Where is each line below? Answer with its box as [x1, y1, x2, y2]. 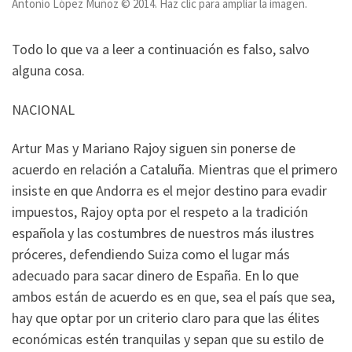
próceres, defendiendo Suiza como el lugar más [12, 245, 290, 264]
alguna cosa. [12, 61, 85, 80]
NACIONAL [12, 100, 75, 119]
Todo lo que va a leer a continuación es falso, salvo [12, 40, 310, 59]
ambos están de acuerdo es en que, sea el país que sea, [12, 288, 335, 306]
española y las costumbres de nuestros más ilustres [12, 224, 314, 243]
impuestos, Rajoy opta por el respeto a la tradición [12, 203, 308, 222]
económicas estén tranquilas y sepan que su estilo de [12, 330, 324, 349]
